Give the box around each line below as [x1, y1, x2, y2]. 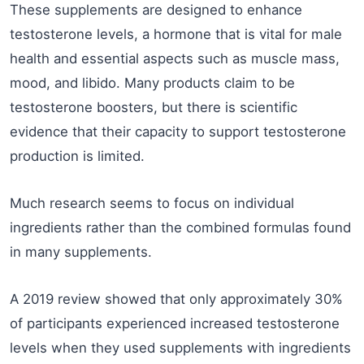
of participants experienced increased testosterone [10, 315, 340, 331]
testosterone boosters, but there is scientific [10, 99, 297, 115]
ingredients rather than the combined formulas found [10, 219, 351, 236]
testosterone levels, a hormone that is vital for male [10, 26, 342, 42]
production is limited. [10, 148, 145, 164]
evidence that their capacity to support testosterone [10, 123, 346, 140]
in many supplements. [10, 244, 152, 260]
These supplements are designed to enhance [10, 2, 302, 18]
